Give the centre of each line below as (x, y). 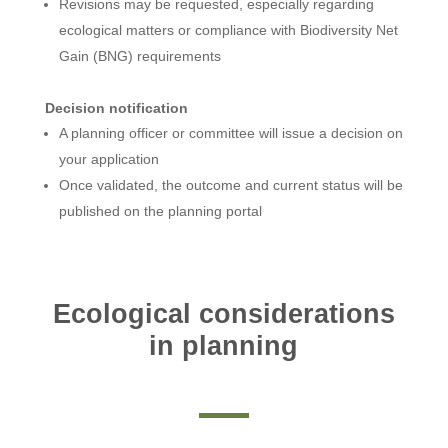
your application (108, 158)
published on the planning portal (160, 210)
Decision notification (116, 107)
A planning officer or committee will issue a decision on (230, 132)
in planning (224, 345)
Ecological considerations (223, 313)
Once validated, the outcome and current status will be (230, 184)
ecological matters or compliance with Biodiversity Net (228, 29)
